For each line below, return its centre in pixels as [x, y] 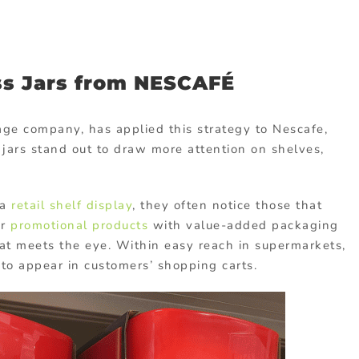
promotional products [79, 225]
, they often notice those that [227, 205]
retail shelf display [72, 205]
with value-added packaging [244, 225]
